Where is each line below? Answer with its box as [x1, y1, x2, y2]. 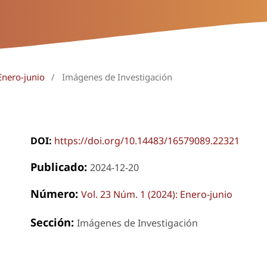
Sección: [30, 215, 77, 230]
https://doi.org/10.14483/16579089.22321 [54, 134, 240, 148]
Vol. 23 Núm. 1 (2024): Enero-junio [80, 188, 232, 201]
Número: [30, 186, 81, 201]
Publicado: [30, 159, 90, 175]
